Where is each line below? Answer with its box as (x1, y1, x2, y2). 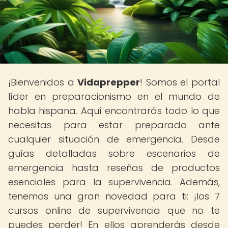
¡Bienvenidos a (8, 76, 78, 89)
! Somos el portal (140, 76, 220, 89)
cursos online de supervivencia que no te (8, 204, 220, 217)
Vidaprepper (77, 76, 140, 89)
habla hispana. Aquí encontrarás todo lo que (8, 104, 220, 117)
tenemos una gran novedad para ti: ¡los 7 (8, 190, 220, 203)
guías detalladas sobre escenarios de (8, 147, 220, 160)
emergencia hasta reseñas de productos (8, 161, 220, 174)
